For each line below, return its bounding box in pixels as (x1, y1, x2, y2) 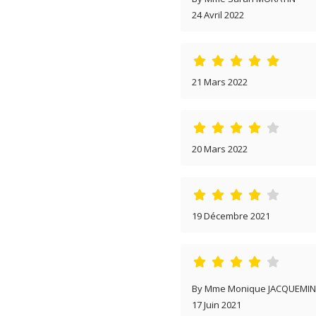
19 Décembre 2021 (192, 209, 270, 222)
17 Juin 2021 (192, 298, 241, 311)
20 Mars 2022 (192, 142, 248, 155)
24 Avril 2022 (192, 8, 244, 21)
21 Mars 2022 (192, 75, 248, 88)
